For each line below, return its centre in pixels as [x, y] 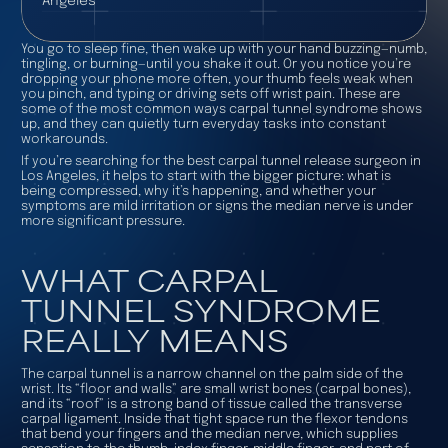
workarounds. [64, 139]
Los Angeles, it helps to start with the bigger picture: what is [205, 176]
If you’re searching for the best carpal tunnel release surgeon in [220, 161]
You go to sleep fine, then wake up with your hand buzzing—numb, [223, 49]
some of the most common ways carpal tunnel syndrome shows [221, 109]
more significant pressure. [102, 221]
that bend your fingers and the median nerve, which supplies [209, 435]
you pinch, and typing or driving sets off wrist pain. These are [210, 94]
